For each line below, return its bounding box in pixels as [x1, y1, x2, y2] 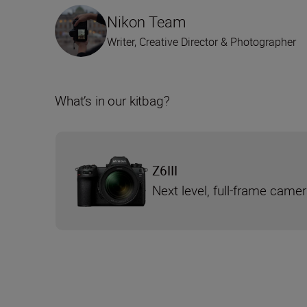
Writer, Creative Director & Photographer [107, 34, 296, 50]
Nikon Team [107, 12, 186, 32]
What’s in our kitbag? [55, 92, 170, 110]
